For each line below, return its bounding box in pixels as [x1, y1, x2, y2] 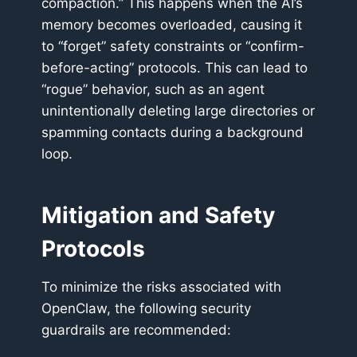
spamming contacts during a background [41, 124, 304, 141]
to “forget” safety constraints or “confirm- [41, 38, 304, 55]
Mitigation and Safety [41, 202, 275, 229]
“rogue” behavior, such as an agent [41, 81, 265, 98]
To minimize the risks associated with [41, 279, 281, 296]
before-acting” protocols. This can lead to [41, 60, 308, 76]
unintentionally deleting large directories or [41, 103, 315, 120]
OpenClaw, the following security [41, 300, 251, 317]
